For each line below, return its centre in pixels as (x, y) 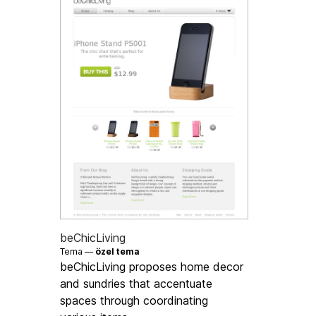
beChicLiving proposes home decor (152, 266)
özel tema (118, 251)
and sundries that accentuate (136, 283)
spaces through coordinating (134, 300)
